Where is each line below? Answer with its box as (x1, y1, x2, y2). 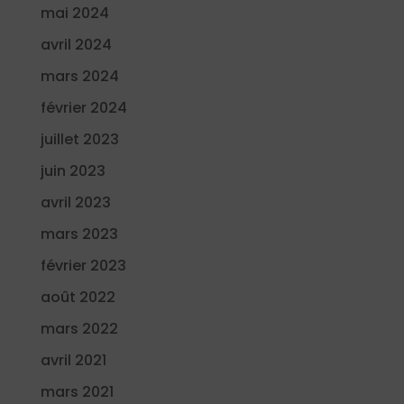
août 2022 (40, 287, 115, 308)
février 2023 (40, 255, 126, 277)
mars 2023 (40, 224, 118, 245)
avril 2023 (40, 192, 111, 214)
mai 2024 (40, 3, 109, 24)
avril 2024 (40, 34, 112, 56)
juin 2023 (40, 161, 106, 182)
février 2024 (40, 97, 127, 119)
